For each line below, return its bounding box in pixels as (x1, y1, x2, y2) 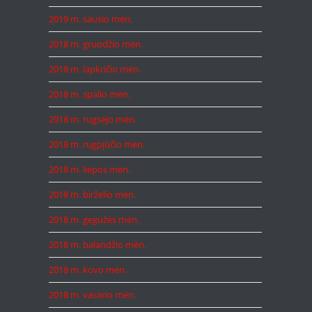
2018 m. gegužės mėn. (49, 213, 139, 226)
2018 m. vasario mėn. (49, 288, 136, 301)
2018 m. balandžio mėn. (49, 238, 146, 251)
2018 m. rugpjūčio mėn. (49, 138, 145, 150)
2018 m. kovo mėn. (49, 263, 127, 276)
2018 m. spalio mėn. (49, 88, 130, 100)
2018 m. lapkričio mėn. (49, 63, 141, 75)
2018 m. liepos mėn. (49, 163, 130, 175)
